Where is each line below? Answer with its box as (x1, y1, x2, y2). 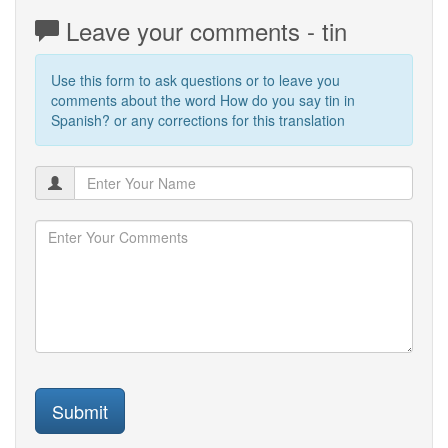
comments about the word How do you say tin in (51, 89, 355, 110)
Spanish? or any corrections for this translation (51, 109, 345, 130)
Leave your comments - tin (59, 12, 347, 48)
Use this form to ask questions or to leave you (51, 69, 340, 90)
